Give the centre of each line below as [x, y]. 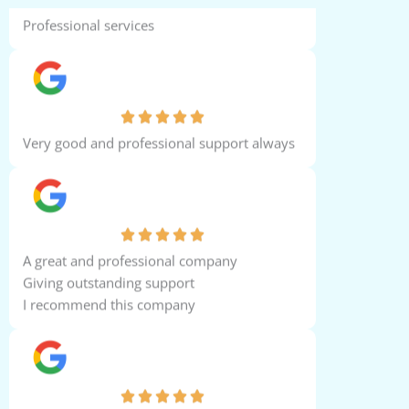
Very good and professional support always [158, 164]
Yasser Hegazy [129, 201]
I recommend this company [109, 325]
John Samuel [121, 362]
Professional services [88, 46]
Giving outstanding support [108, 304]
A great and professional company [130, 282]
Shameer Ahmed [139, 83]
